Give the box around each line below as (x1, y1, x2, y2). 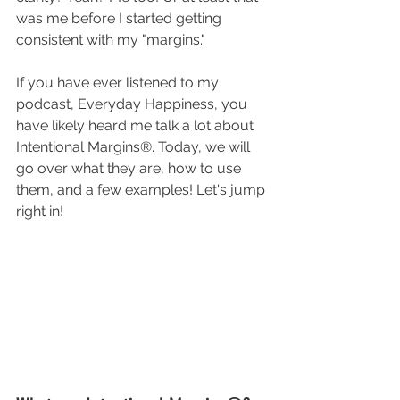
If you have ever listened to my (16, 74, 222, 91)
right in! (16, 203, 67, 220)
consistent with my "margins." (16, 31, 209, 48)
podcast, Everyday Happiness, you (16, 96, 251, 112)
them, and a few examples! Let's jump (16, 181, 269, 198)
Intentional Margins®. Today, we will (16, 138, 254, 155)
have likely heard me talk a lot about (16, 117, 257, 134)
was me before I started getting (16, 10, 225, 27)
